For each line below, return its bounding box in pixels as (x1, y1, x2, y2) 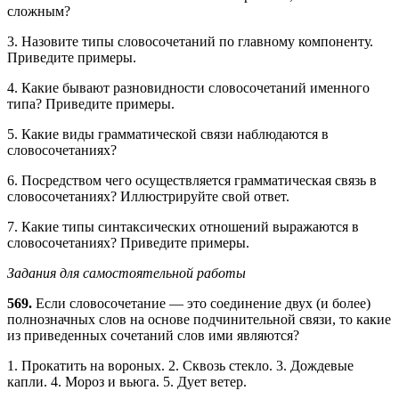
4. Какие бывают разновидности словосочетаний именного (7, 79, 370, 95)
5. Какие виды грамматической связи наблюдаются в (7, 126, 329, 142)
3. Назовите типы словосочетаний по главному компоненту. (7, 33, 373, 49)
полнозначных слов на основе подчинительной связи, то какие (7, 311, 391, 327)
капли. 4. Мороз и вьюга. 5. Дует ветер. (7, 373, 247, 389)
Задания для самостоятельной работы (7, 265, 246, 281)
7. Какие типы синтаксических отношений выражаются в (7, 218, 359, 234)
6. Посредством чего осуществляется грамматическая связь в (7, 172, 377, 188)
